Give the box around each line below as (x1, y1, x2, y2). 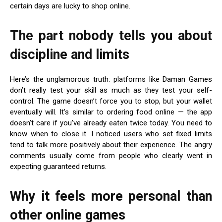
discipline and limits (10, 46, 129, 62)
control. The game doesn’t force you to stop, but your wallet (10, 96, 212, 106)
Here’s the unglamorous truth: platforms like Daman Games (10, 74, 212, 84)
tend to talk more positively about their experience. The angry (10, 140, 212, 149)
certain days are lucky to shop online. (10, 1, 130, 10)
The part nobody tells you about (10, 27, 212, 44)
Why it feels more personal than (10, 188, 212, 204)
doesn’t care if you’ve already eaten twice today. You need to (10, 118, 212, 127)
